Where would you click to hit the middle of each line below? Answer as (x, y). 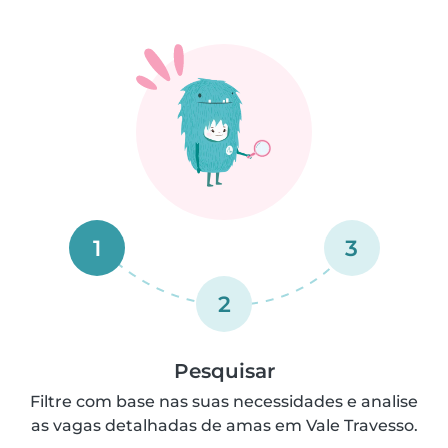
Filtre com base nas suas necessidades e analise (224, 401)
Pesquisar (224, 371)
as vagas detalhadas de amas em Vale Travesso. (224, 425)
